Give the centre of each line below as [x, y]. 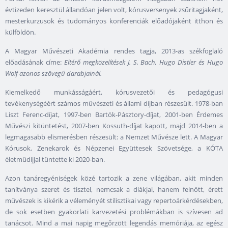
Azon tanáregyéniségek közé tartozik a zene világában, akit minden [114, 178]
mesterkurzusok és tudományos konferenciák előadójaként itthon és [114, 21]
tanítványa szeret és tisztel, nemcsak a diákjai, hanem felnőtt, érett [114, 189]
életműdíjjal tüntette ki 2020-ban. [55, 159]
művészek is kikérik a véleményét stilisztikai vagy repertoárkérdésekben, [114, 200]
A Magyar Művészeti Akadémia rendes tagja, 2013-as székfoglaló [114, 51]
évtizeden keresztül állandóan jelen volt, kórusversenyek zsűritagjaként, [114, 9]
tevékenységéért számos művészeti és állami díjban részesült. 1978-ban [114, 103]
